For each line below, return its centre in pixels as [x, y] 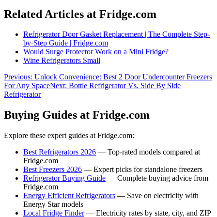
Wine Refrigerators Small [62, 61]
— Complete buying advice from [157, 178]
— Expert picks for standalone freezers [142, 170]
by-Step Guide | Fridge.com [66, 43]
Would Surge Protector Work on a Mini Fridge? [96, 52]
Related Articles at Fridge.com [80, 14]
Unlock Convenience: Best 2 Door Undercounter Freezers [123, 77]
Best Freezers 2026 [53, 170]
